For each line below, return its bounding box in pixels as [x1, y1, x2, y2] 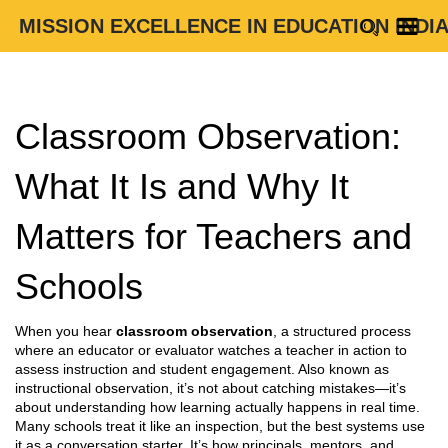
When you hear [15, 323, 116, 339]
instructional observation [15, 380, 169, 396]
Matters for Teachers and [15, 216, 412, 257]
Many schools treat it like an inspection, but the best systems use [15, 418, 425, 434]
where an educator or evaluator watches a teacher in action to [15, 342, 407, 358]
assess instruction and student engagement [15, 361, 291, 377]
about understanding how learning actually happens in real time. [15, 399, 420, 415]
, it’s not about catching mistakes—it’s [169, 380, 406, 396]
